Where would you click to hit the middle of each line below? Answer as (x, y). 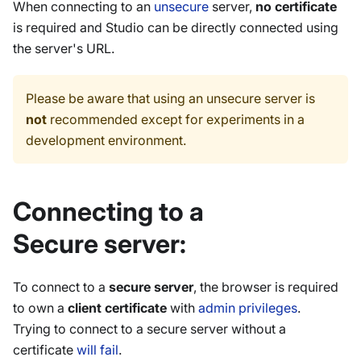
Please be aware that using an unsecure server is (170, 99)
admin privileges (248, 308)
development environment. (106, 141)
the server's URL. (64, 49)
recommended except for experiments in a (176, 120)
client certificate (117, 308)
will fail (98, 350)
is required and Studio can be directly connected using (176, 28)
